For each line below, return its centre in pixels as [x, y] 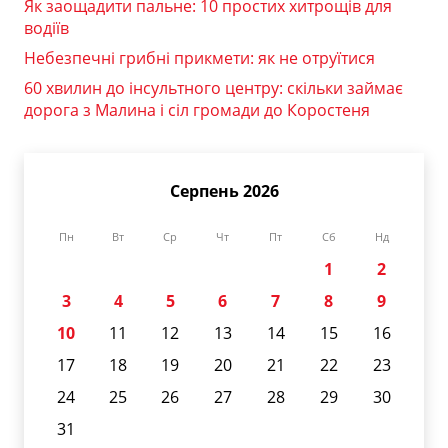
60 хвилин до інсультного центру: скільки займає [213, 88]
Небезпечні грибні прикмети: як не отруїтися [199, 58]
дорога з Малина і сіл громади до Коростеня [197, 110]
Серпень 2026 [224, 191]
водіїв [46, 28]
